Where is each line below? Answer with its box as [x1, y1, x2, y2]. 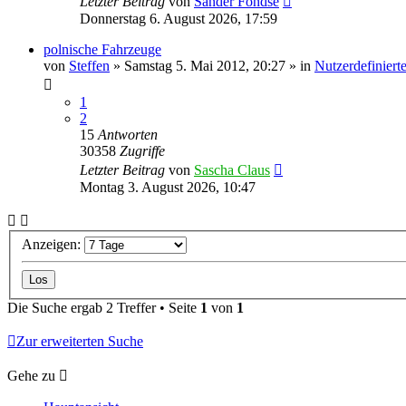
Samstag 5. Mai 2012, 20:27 [124, 57, 285, 73]
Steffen [69, 57, 110, 73]
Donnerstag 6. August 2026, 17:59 [80, 10, 277, 26]
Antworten [98, 126, 158, 142]
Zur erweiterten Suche [16, 333, 143, 350]
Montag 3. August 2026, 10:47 [80, 179, 256, 195]
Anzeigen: [22, 237, 84, 253]
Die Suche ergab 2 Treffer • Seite [7, 300, 200, 316]
